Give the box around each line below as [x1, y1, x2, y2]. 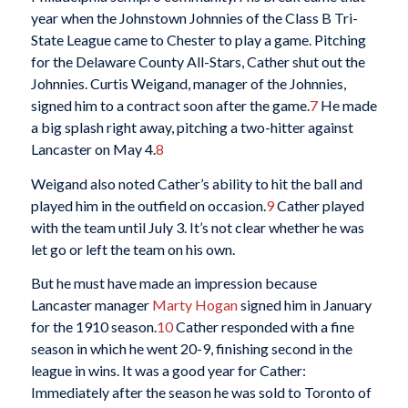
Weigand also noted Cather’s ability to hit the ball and [30, 174, 362, 192]
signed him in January [237, 296, 372, 314]
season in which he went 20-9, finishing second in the [30, 340, 352, 358]
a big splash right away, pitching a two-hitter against [30, 118, 353, 136]
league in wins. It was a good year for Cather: [30, 362, 306, 380]
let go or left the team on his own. [30, 240, 235, 258]
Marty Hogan [151, 296, 238, 314]
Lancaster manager [30, 296, 152, 314]
